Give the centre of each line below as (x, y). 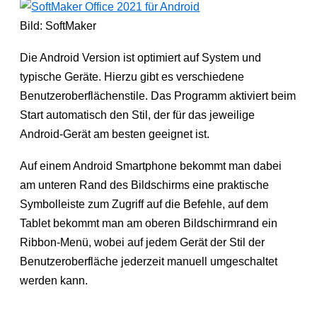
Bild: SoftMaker (58, 25)
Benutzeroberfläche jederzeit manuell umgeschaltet (149, 261)
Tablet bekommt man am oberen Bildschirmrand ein (149, 223)
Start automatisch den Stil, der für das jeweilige (138, 115)
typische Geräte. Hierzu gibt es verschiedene (132, 76)
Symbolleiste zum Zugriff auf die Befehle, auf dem (144, 204)
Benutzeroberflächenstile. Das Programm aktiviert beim (158, 96)
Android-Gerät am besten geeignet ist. (115, 134)
